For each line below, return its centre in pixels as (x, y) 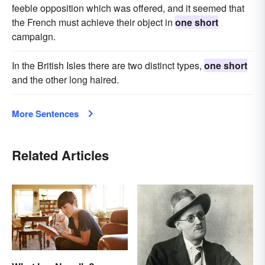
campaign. (34, 37)
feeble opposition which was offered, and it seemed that (128, 8)
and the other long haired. (65, 80)
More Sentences (45, 114)
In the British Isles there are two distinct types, (108, 66)
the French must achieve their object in (93, 22)
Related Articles (60, 155)
